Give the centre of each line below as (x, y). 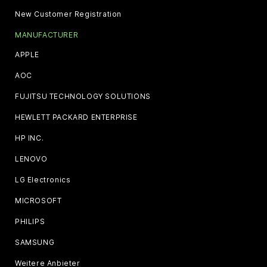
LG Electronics (43, 180)
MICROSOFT (38, 201)
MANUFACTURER (47, 35)
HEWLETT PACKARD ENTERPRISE (76, 117)
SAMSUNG (35, 242)
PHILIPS (30, 221)
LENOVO (31, 159)
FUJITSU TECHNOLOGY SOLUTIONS (83, 96)
